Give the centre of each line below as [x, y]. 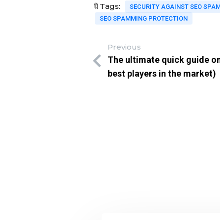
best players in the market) [162, 73]
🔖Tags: [106, 6]
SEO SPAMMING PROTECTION [144, 18]
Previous [124, 47]
